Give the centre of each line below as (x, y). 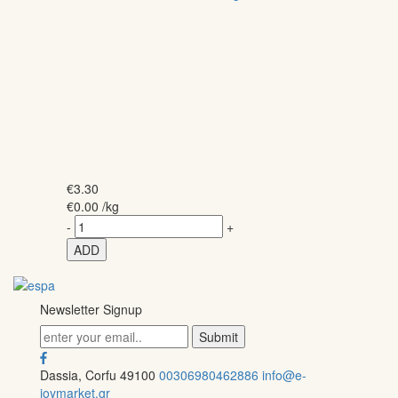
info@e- (284, 374)
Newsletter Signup (91, 309)
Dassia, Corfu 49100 (98, 374)
